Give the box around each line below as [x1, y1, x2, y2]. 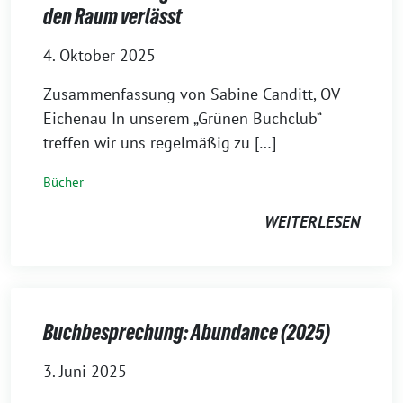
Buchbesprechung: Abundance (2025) [43, 320, 330, 345]
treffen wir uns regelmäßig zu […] [43, 132, 276, 153]
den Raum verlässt [43, 4, 182, 29]
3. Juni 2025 [43, 361, 127, 381]
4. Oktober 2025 [43, 45, 156, 66]
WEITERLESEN [264, 211, 360, 232]
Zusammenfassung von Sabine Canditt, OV [43, 84, 339, 104]
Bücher [43, 174, 84, 191]
